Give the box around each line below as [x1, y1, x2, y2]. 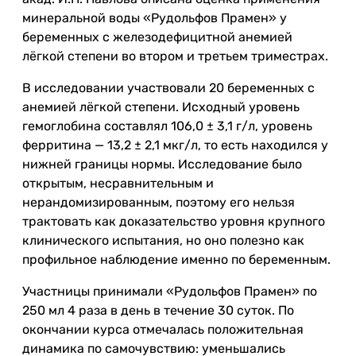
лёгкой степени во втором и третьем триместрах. [22, 48, 328, 64]
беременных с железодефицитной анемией [22, 29, 292, 44]
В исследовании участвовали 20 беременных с [22, 80, 315, 95]
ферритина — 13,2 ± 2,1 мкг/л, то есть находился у [22, 137, 328, 153]
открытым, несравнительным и [22, 176, 214, 191]
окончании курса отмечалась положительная [22, 322, 304, 337]
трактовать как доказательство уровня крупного [22, 214, 325, 229]
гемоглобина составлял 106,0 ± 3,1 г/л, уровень [22, 118, 312, 133]
